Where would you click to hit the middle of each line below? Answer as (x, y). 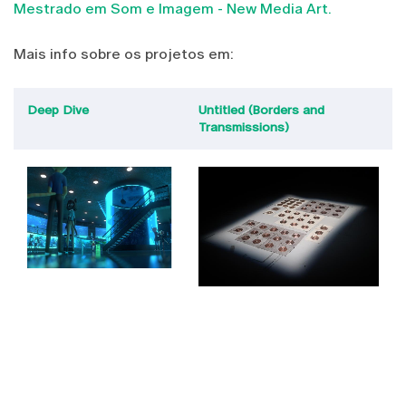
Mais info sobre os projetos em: (124, 53)
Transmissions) (244, 126)
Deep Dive (58, 109)
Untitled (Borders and (261, 109)
